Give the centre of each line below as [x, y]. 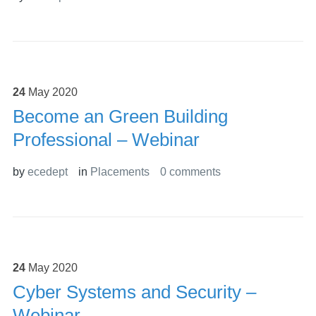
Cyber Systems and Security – [134, 292]
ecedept [47, 172]
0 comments [190, 172]
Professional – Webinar [106, 140]
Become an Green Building [120, 116]
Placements [120, 172]
